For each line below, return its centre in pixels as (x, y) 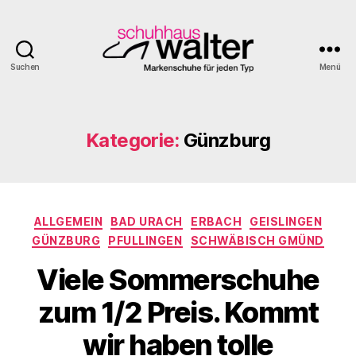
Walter (199, 98)
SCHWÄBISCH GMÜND (257, 240)
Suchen (25, 67)
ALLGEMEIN (68, 221)
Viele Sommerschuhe (178, 280)
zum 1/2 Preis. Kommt (178, 312)
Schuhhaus (214, 80)
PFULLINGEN (145, 240)
